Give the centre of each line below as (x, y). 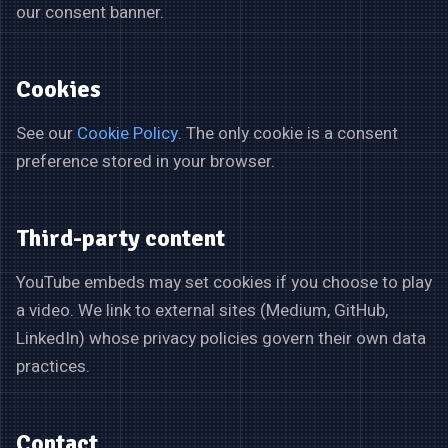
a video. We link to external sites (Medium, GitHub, (202, 310)
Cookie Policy (127, 133)
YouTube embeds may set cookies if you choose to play (224, 282)
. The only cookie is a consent (288, 133)
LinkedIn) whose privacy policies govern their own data (221, 338)
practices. (53, 366)
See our (46, 133)
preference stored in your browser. (145, 161)
